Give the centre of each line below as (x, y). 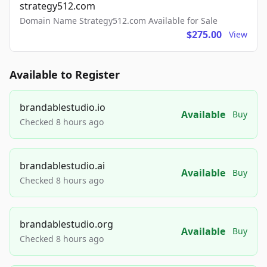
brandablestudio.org (66, 224)
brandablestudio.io (63, 108)
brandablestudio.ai (62, 166)
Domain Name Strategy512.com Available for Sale (119, 21)
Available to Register (65, 75)
